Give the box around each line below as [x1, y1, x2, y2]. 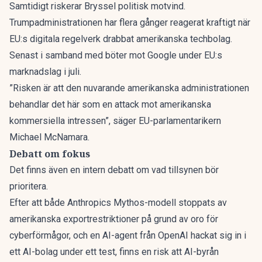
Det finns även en [9, 164, 82, 175]
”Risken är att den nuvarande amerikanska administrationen [9, 82, 249, 94]
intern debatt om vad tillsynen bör [82, 164, 219, 175]
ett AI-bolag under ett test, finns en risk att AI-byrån [9, 246, 219, 257]
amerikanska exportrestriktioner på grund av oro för [9, 213, 218, 225]
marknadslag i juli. [9, 66, 81, 77]
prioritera [9, 181, 46, 192]
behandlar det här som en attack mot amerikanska [9, 99, 211, 110]
